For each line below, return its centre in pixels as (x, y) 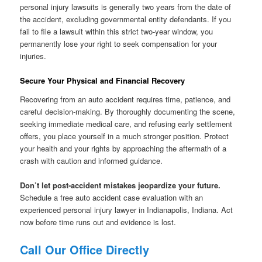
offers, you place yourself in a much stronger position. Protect (125, 136)
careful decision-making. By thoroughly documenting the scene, (128, 111)
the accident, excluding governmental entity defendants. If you (126, 19)
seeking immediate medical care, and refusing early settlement (126, 123)
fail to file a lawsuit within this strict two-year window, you (117, 31)
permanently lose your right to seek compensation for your (119, 43)
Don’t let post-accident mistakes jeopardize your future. (120, 185)
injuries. (33, 56)
